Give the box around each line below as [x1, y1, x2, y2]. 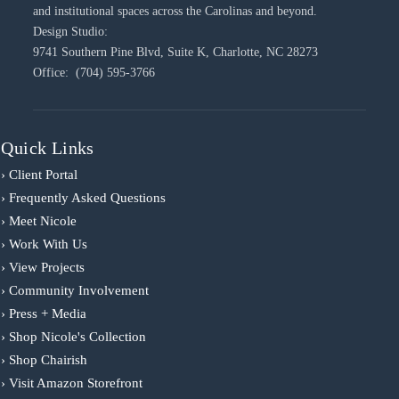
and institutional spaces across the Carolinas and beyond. [33, 4, 318, 19]
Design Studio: [33, 25, 109, 39]
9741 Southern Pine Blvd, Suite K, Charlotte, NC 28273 [33, 45, 319, 60]
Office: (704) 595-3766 [33, 66, 156, 80]
